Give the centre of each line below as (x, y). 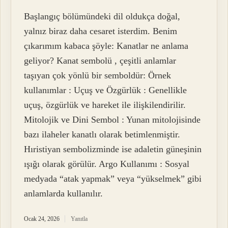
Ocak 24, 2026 (42, 219)
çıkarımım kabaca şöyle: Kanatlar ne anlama (106, 46)
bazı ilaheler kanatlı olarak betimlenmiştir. (102, 135)
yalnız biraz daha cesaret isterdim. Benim (101, 31)
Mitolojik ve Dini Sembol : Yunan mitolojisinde (112, 120)
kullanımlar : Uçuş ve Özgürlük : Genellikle (106, 90)
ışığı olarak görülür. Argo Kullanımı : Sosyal (107, 164)
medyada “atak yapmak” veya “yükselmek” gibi (113, 179)
